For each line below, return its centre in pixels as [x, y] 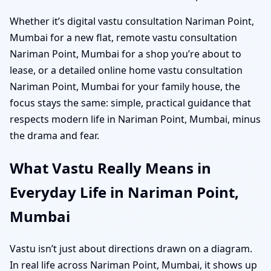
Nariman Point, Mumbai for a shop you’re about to [126, 54]
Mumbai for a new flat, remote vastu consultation [123, 37]
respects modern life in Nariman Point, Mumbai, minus [135, 119]
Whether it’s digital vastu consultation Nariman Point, [132, 21]
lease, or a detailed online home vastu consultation [126, 70]
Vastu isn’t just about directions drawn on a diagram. [131, 248]
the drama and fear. [54, 135]
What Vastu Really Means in [110, 168]
